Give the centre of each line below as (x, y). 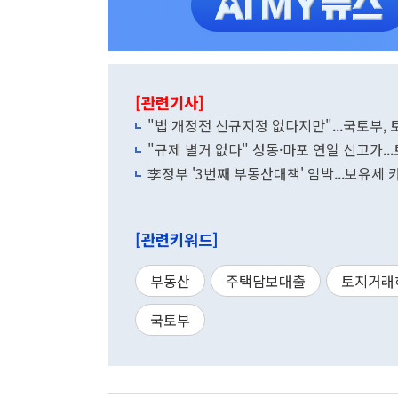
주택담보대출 (266, 281)
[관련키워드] (177, 239)
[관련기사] (170, 103)
